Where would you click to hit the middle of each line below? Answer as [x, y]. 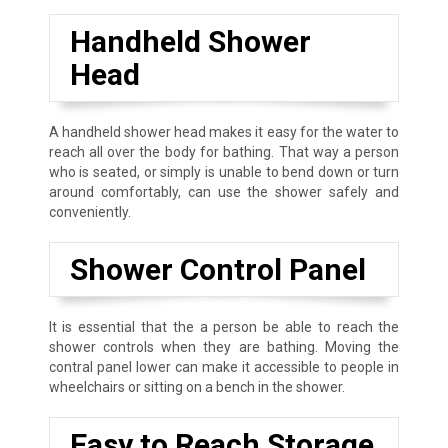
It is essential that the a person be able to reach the [224, 327]
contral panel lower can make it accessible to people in [224, 367]
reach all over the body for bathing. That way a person [224, 152]
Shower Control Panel [217, 270]
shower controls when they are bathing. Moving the [224, 347]
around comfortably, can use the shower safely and [224, 192]
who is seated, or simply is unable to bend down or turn [224, 172]
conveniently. [89, 212]
